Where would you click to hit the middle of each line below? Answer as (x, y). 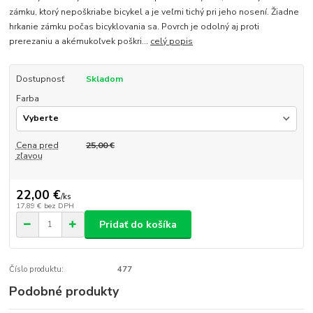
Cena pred (37, 145)
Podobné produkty (64, 292)
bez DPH (59, 206)
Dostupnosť (40, 79)
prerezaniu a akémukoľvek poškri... (80, 41)
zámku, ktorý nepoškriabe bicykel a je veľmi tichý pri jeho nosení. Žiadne (154, 12)
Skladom (104, 79)
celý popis (172, 41)
